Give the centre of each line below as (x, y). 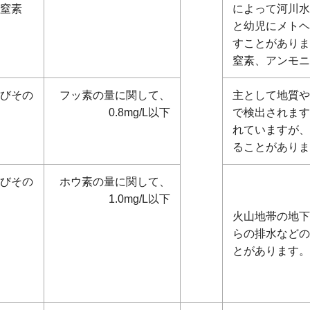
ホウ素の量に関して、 (115, 181)
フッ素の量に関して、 (115, 95)
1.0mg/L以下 (139, 199)
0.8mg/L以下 (139, 112)
